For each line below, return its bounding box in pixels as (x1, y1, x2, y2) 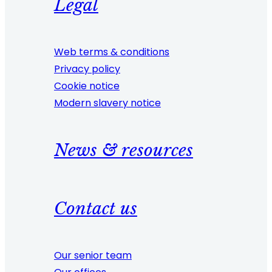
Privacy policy (53, 61, 120, 76)
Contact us (53, 197, 137, 219)
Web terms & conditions (53, 44, 169, 59)
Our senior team (53, 248, 132, 262)
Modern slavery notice (53, 95, 161, 110)
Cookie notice (53, 78, 120, 93)
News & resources (53, 140, 193, 161)
